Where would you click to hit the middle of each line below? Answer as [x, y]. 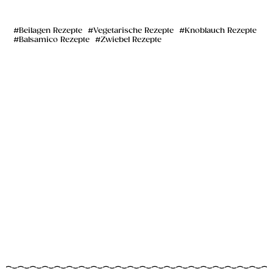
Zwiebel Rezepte [131, 40]
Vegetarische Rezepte [133, 31]
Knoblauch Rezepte [221, 31]
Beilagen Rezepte [51, 31]
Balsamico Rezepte [54, 40]
